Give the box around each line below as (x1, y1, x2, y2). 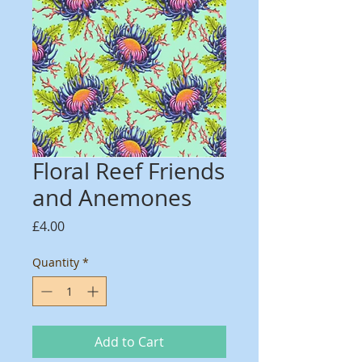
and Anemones (32, 183, 192, 213)
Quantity (32, 255, 79, 271)
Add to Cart (95, 333, 164, 351)
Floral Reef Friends (32, 156, 225, 187)
